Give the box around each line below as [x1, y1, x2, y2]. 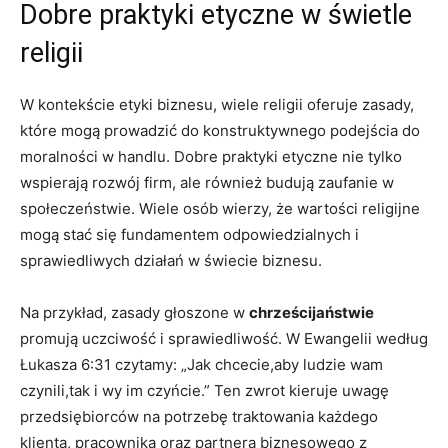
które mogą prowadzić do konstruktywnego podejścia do [20, 120, 420, 140]
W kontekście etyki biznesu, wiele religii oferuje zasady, [20, 94, 414, 114]
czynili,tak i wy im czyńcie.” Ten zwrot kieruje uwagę [20, 380, 389, 400]
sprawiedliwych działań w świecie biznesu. [20, 250, 322, 270]
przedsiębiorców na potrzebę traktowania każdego [20, 406, 378, 426]
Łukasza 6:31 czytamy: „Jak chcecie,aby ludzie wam [20, 354, 383, 374]
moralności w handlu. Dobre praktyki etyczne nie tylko [20, 146, 402, 166]
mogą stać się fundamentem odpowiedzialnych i [20, 224, 359, 244]
